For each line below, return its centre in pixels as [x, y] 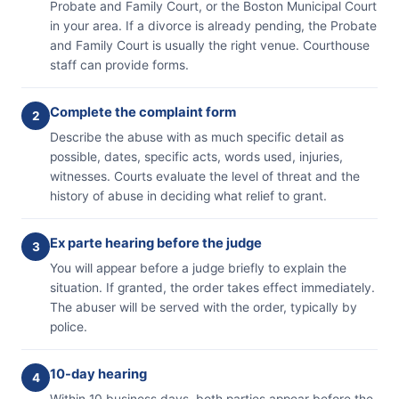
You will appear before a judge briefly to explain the [198, 268]
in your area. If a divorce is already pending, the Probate [213, 25]
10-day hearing [98, 374]
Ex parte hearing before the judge [156, 243]
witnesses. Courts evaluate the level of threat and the [205, 176]
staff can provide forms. [119, 65]
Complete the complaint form [143, 112]
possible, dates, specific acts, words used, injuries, [196, 156]
